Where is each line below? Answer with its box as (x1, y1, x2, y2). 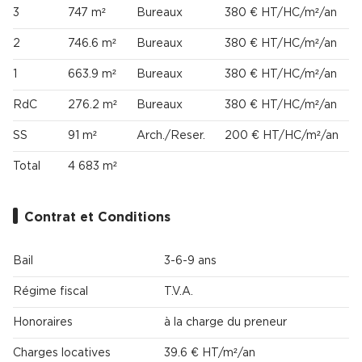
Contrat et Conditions (24, 211, 170, 225)
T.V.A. (164, 286, 193, 298)
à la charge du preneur (164, 317, 287, 329)
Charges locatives (13, 347, 111, 360)
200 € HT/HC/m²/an (225, 130, 339, 142)
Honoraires (13, 317, 73, 329)
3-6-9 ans (164, 255, 217, 267)
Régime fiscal (13, 286, 88, 298)
